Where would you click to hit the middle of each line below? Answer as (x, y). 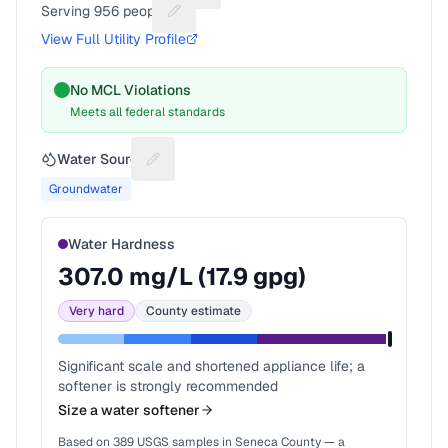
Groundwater (86, 189)
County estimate (193, 311)
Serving (67, 11)
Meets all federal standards (147, 112)
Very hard (96, 311)
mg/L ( (165, 276)
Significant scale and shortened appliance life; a (211, 366)
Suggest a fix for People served (274, 19)
